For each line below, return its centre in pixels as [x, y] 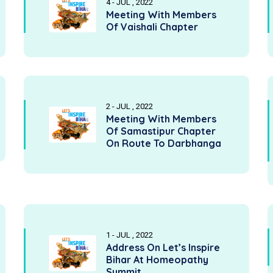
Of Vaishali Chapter [152, 27]
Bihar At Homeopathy [157, 260]
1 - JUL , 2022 [129, 235]
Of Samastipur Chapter [161, 131]
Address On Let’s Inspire [163, 247]
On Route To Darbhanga [164, 143]
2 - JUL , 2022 [129, 106]
